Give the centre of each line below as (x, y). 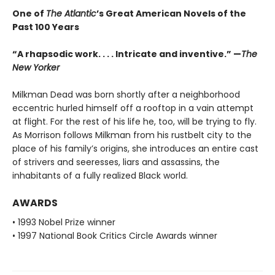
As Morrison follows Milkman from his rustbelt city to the (132, 135)
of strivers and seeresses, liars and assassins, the (116, 162)
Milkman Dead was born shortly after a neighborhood (126, 94)
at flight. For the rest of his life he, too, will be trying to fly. (134, 121)
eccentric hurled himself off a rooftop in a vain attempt (133, 108)
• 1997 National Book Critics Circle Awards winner (115, 235)
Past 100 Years (46, 27)
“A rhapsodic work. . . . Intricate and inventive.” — (127, 54)
